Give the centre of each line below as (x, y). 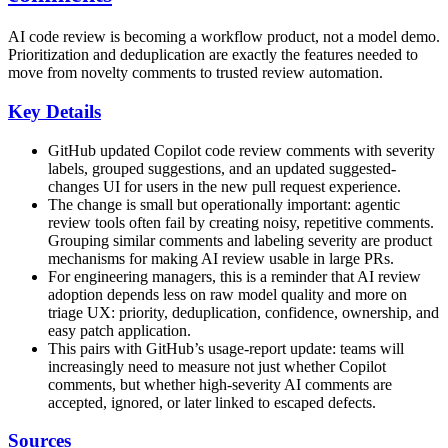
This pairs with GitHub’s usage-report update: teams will (226, 348)
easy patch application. (119, 330)
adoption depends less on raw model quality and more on (227, 294)
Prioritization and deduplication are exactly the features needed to (213, 55)
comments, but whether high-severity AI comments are (220, 384)
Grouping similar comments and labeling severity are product (240, 240)
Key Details (54, 111)
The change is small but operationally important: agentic (224, 204)
